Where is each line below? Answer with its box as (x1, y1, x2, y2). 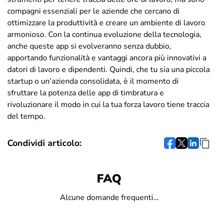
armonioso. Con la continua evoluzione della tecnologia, (7, 29, 201, 40)
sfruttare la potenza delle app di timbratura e (7, 87, 164, 98)
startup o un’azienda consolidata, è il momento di (7, 75, 179, 87)
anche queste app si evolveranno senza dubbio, (7, 40, 171, 52)
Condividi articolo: (7, 137, 81, 149)
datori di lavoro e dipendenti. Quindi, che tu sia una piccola (7, 64, 210, 75)
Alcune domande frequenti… (59, 192, 159, 203)
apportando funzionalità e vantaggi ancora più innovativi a (7, 52, 206, 63)
